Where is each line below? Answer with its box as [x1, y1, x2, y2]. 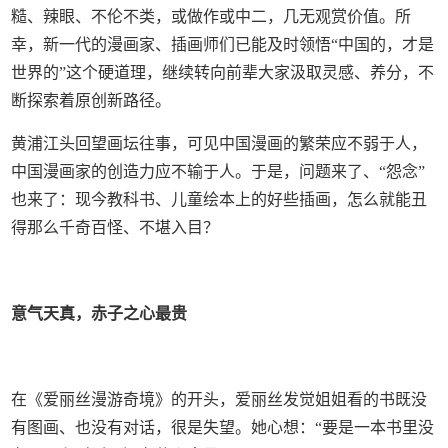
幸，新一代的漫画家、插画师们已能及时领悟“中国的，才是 [11, 36, 435, 54]
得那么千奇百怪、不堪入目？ [11, 219, 220, 237]
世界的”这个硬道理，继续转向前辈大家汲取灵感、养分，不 [11, 64, 435, 82]
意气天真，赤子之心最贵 [11, 305, 188, 323]
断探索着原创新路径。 [11, 92, 172, 110]
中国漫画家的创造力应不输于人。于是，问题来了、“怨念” [11, 163, 426, 181]
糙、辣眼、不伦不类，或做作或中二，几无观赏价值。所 [11, 8, 412, 26]
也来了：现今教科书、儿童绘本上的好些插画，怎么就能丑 [11, 191, 428, 209]
